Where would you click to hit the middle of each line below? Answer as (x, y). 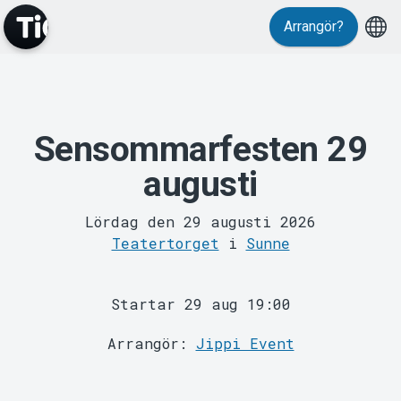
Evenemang (200, 30)
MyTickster (200, 270)
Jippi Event (245, 343)
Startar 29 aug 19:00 (200, 303)
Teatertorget (165, 243)
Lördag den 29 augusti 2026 (200, 221)
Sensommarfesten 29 (200, 149)
